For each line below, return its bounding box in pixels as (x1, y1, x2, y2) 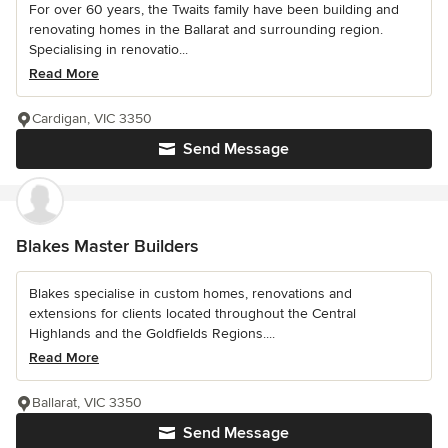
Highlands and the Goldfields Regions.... (29, 325, 275, 343)
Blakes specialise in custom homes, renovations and (29, 285, 352, 303)
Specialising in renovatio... (29, 41, 188, 59)
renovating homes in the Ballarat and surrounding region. (29, 21, 383, 39)
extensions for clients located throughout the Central (29, 305, 356, 323)
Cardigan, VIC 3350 (32, 110, 152, 128)
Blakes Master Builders (16, 235, 198, 258)
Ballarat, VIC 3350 (32, 394, 142, 412)
